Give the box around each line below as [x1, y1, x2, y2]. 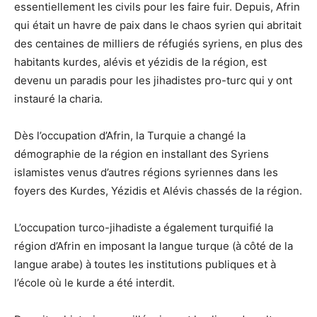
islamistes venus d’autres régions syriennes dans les [14, 166, 278, 180]
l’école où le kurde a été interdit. [14, 276, 175, 290]
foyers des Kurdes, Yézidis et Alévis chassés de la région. [14, 184, 302, 198]
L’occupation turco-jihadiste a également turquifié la [14, 221, 273, 235]
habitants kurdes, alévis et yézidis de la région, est [14, 55, 267, 69]
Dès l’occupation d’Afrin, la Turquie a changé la [14, 129, 246, 143]
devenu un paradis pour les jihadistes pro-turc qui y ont [14, 74, 292, 88]
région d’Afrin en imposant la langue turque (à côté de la [14, 239, 293, 253]
